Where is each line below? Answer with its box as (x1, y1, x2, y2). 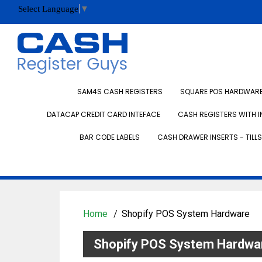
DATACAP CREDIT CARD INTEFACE (47, 109, 160, 119)
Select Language (18, 4, 78, 14)
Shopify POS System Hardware (122, 208, 250, 219)
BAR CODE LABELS (79, 132, 140, 142)
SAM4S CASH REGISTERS (77, 87, 163, 96)
